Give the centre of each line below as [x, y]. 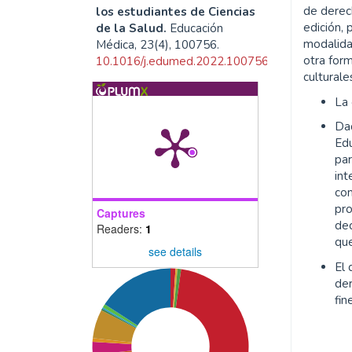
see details [175, 252]
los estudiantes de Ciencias [176, 11]
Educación [196, 28]
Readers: [121, 228]
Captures [121, 213]
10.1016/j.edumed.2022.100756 [182, 61]
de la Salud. [131, 28]
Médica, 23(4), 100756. [158, 44]
